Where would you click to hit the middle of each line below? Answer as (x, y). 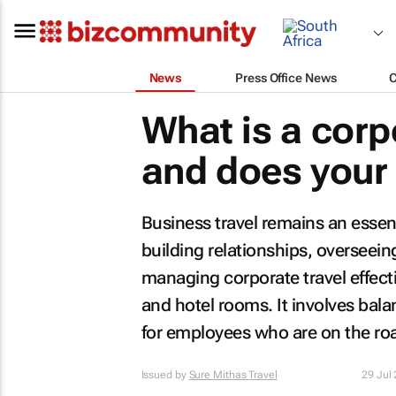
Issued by (165, 375)
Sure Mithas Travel (233, 375)
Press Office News (286, 77)
